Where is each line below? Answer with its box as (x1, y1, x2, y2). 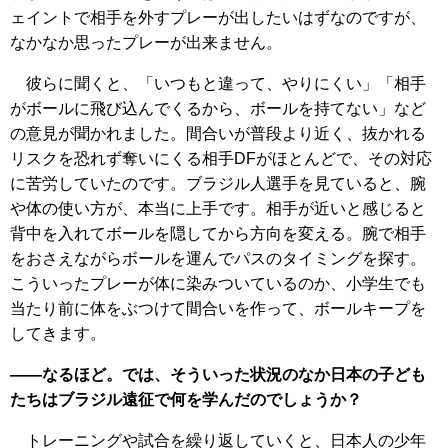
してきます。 (10, 324, 106, 342)
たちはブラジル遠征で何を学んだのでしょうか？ (10, 390, 362, 408)
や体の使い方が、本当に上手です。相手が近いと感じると (10, 199, 426, 217)
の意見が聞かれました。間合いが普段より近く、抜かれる (10, 124, 426, 142)
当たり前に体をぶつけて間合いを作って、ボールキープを (10, 299, 426, 317)
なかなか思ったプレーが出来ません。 (10, 33, 282, 51)
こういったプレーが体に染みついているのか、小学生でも (10, 274, 426, 292)
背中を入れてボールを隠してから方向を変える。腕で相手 (10, 224, 426, 242)
